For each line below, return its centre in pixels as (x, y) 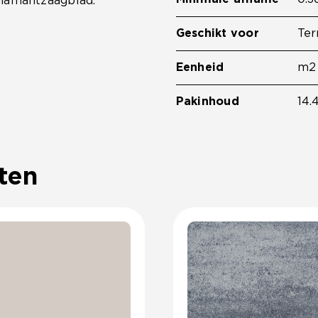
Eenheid (200, 67)
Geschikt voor (217, 33)
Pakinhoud (207, 102)
